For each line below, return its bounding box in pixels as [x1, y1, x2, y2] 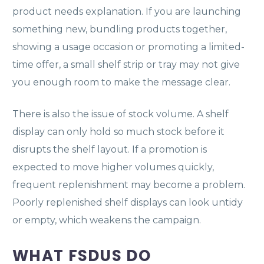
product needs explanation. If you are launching [12, 5, 241, 17]
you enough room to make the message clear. [12, 76, 230, 88]
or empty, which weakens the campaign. [12, 214, 201, 226]
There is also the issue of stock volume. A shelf [12, 108, 229, 120]
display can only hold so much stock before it [12, 126, 225, 137]
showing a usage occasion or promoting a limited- [12, 41, 245, 52]
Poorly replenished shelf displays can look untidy [12, 196, 243, 208]
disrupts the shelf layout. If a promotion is [12, 143, 207, 155]
